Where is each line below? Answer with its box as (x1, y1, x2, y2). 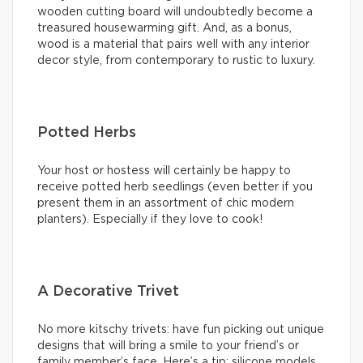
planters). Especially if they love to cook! (37, 214, 263, 226)
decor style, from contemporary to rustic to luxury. (37, 55, 315, 67)
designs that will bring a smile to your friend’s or (37, 340, 299, 352)
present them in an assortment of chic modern (37, 198, 294, 210)
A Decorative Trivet (37, 284, 179, 300)
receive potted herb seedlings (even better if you (37, 181, 313, 194)
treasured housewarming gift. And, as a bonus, (37, 23, 292, 35)
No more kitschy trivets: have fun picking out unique (37, 324, 324, 336)
